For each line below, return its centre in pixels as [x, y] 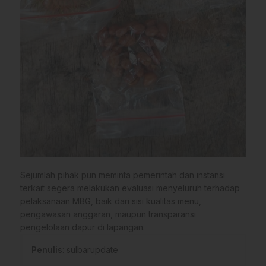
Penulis [47, 250]
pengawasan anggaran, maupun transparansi [108, 214]
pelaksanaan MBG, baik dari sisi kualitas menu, [111, 201]
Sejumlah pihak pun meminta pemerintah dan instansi [123, 175]
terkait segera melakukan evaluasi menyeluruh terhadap [130, 188]
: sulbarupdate [90, 250]
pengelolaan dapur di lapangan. [83, 227]
